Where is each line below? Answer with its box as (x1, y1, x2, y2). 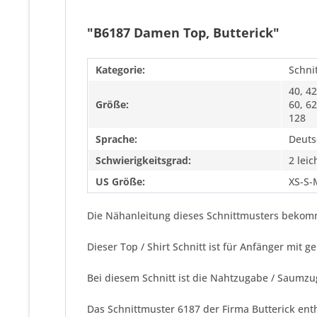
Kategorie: (96, 63, 145, 76)
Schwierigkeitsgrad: (96, 154, 191, 167)
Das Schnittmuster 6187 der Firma (87, 302, 252, 316)
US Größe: (96, 175, 145, 188)
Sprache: (96, 132, 137, 146)
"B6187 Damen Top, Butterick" (87, 24, 279, 41)
